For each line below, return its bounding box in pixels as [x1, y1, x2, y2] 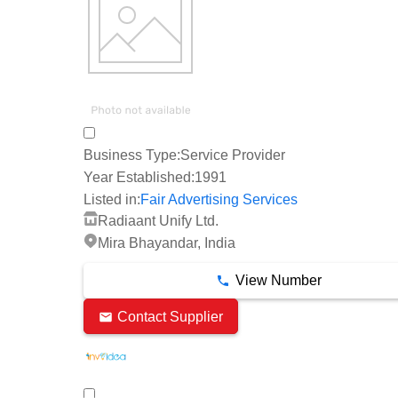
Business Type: [84, 147, 180, 163]
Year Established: [84, 170, 195, 186]
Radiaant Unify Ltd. [98, 213, 219, 229]
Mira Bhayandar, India [98, 235, 235, 251]
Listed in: [84, 191, 140, 207]
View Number [235, 273, 322, 289]
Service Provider [180, 147, 285, 163]
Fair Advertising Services [140, 192, 298, 208]
